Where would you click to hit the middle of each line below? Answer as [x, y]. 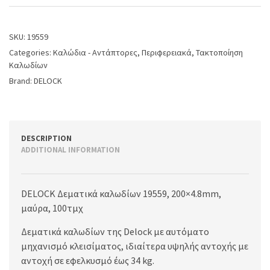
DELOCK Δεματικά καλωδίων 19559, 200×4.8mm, [121, 193]
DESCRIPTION [46, 138]
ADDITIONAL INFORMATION [71, 149]
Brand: [21, 80]
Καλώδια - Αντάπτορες [95, 52]
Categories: [31, 52]
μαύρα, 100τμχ [52, 208]
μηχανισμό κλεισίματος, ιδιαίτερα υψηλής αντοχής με [135, 246]
